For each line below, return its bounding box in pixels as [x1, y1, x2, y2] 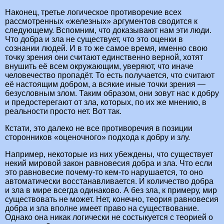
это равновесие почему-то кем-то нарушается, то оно [5, 168, 203, 177]
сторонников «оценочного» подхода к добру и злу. [5, 133, 190, 142]
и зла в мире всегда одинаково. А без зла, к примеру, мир [5, 186, 217, 195]
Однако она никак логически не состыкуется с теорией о [5, 213, 213, 222]
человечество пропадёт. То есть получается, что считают [5, 71, 214, 80]
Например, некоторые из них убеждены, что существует [5, 150, 213, 159]
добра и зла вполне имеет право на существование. [5, 204, 199, 213]
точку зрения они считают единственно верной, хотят [5, 53, 203, 62]
